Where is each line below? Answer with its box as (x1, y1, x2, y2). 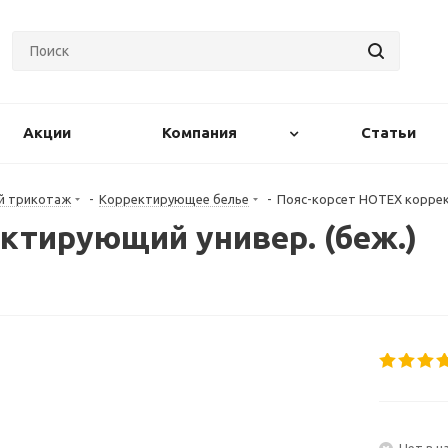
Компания (161, 124, 237, 141)
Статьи (361, 124, 416, 141)
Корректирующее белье (99, 192, 249, 206)
